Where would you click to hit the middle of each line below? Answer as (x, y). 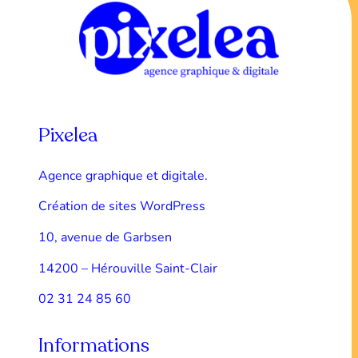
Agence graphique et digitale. (127, 175)
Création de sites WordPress (122, 206)
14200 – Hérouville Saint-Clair (132, 268)
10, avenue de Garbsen (109, 237)
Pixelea (68, 135)
